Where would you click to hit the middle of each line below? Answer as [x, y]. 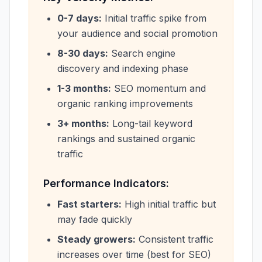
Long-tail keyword [151, 123]
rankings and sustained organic [126, 139]
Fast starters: [89, 204]
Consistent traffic [175, 239]
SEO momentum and [158, 88]
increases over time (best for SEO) [134, 254]
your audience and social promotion [137, 33]
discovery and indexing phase [123, 68]
